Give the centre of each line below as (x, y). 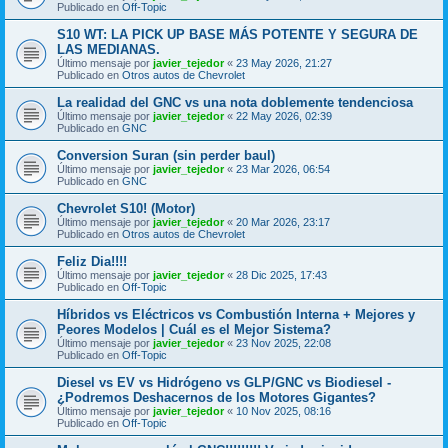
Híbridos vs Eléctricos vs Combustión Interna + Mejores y (236, 314)
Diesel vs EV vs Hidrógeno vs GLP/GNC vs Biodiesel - (224, 382)
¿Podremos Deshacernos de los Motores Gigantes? (216, 397)
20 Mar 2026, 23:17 (283, 221)
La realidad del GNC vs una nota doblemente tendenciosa (235, 102)
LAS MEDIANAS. (108, 49)
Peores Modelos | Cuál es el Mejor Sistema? (194, 329)
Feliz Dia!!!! (92, 261)
